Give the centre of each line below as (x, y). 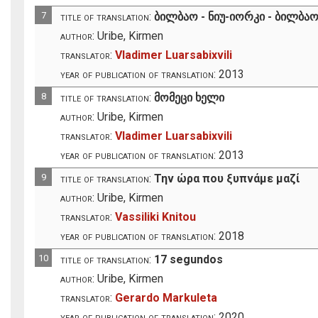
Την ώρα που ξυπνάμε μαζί (227, 178)
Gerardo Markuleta (166, 297)
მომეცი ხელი (190, 97)
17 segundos (189, 259)
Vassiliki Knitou (156, 216)
